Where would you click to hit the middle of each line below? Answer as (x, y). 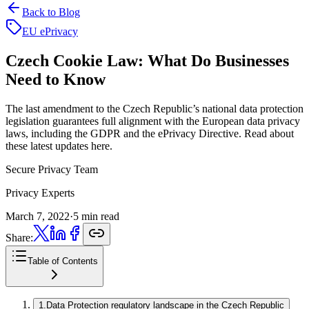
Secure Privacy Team (52, 169)
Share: (19, 237)
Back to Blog (51, 12)
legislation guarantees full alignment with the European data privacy (153, 121)
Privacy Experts (40, 192)
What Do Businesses (216, 60)
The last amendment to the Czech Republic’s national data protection (154, 108)
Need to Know (56, 79)
